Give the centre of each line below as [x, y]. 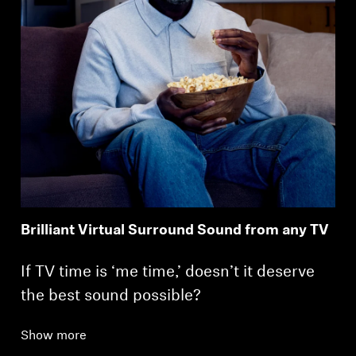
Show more [54, 337]
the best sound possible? [111, 297]
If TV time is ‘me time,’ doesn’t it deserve [168, 273]
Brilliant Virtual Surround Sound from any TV [175, 231]
